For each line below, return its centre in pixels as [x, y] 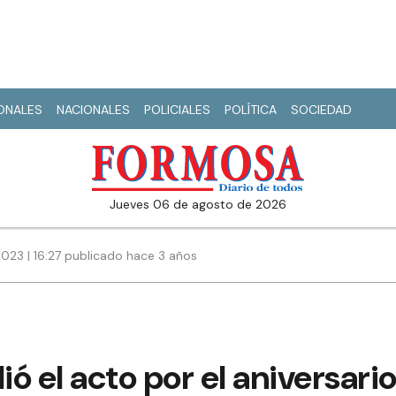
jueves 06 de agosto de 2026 [201, 205]
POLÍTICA [251, 110]
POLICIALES [177, 110]
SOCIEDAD [321, 110]
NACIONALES [93, 110]
